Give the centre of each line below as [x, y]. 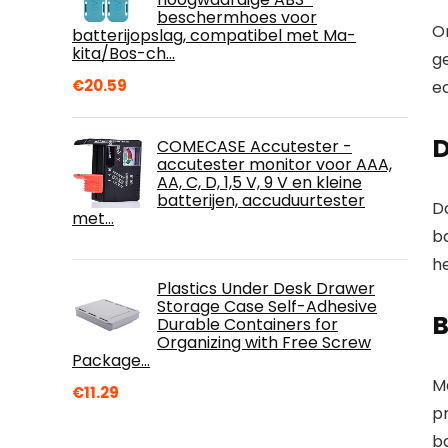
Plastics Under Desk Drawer [266, 288]
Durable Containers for [247, 324]
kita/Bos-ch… [123, 53]
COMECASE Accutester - [254, 146]
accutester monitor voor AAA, [274, 164]
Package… [111, 360]
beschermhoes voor [237, 17]
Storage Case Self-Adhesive [267, 306]
